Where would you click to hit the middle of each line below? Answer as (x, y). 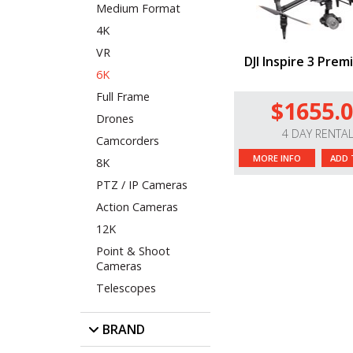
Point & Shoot (133, 251)
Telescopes (126, 288)
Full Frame (123, 97)
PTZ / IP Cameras (142, 185)
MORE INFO (277, 158)
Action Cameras (137, 207)
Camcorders (128, 141)
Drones (115, 119)
